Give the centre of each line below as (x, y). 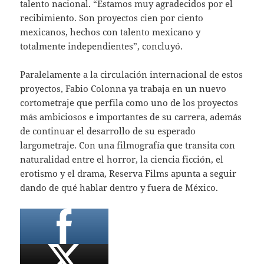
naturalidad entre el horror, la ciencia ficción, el (122, 159)
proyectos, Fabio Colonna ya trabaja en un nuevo (123, 88)
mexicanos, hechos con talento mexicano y (110, 32)
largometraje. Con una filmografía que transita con (128, 145)
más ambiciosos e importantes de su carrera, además (131, 116)
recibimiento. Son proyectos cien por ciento (112, 17)
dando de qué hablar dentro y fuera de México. (119, 187)
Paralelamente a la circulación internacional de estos (132, 74)
